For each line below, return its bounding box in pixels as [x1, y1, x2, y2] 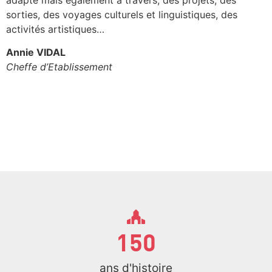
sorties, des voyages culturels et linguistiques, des [6, 8, 237, 21]
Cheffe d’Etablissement [6, 61, 112, 73]
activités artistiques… [6, 22, 104, 35]
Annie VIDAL [6, 46, 66, 59]
